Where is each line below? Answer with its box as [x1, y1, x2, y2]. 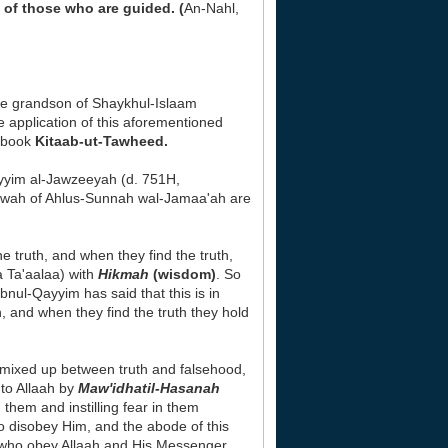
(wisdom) [149, 266, 216, 282]
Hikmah [98, 266, 149, 282]
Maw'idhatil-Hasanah [78, 380, 220, 396]
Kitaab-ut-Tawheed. [35, 133, 168, 149]
